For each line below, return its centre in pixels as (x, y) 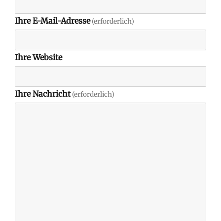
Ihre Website (38, 57)
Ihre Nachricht (43, 94)
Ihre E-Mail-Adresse (53, 21)
